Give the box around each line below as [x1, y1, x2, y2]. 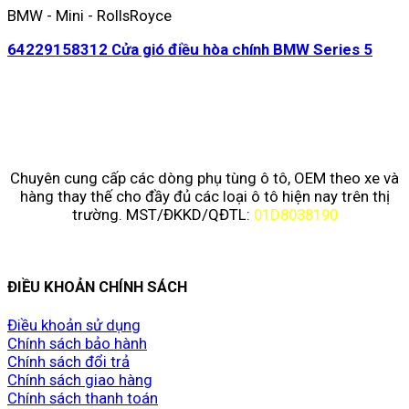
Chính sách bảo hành [7, 334, 147, 353]
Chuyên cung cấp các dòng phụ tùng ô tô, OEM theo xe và [10, 168, 399, 187]
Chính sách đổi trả [7, 352, 130, 372]
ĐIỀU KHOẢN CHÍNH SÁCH [7, 277, 187, 296]
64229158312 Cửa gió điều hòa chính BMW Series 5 [7, 40, 372, 59]
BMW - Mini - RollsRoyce [7, 6, 172, 26]
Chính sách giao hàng [7, 371, 152, 390]
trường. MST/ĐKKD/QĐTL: [71, 204, 254, 224]
